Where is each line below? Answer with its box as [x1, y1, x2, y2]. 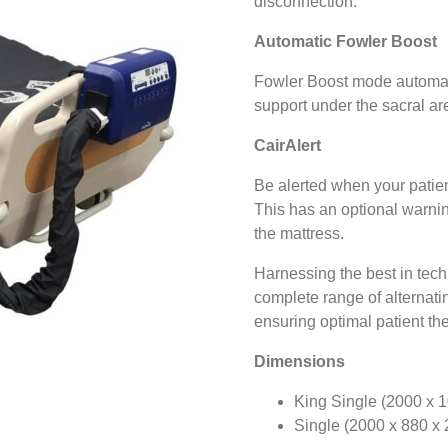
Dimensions [254, 352, 345, 370]
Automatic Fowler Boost [254, 32, 437, 50]
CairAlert [254, 136, 321, 154]
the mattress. [254, 224, 344, 242]
